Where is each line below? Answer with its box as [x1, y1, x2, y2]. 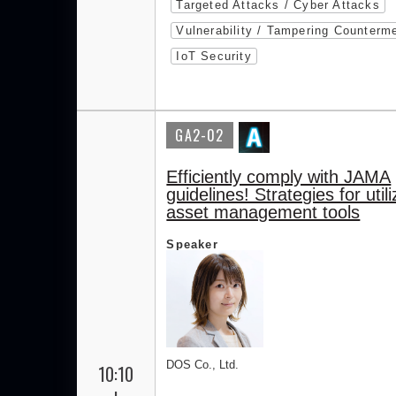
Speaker [166, 238, 218, 251]
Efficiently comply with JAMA [166, 167, 392, 187]
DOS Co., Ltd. [166, 358, 240, 371]
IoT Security [176, 49, 252, 63]
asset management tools [166, 202, 361, 222]
